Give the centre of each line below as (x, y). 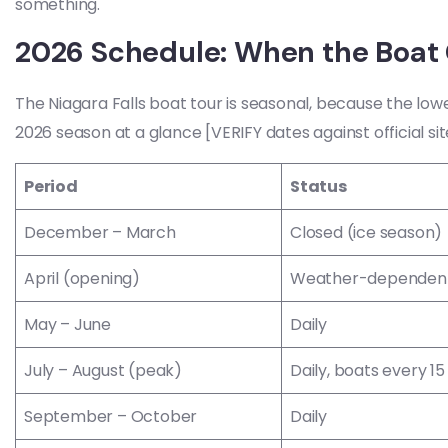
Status (318, 186)
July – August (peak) (103, 370)
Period (51, 186)
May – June (67, 324)
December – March (100, 232)
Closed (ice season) (366, 232)
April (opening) (82, 278)
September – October (111, 416)
